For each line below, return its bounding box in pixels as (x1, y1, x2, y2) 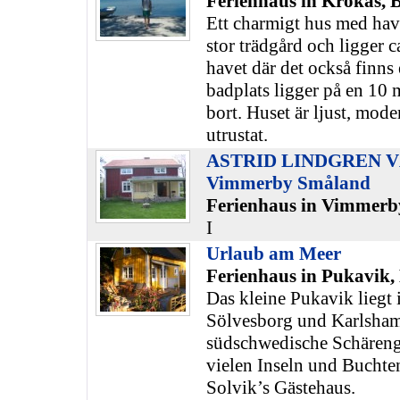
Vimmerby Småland (205, 172, 371, 194)
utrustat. (205, 124, 268, 146)
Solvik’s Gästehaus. (205, 377, 355, 398)
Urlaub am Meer (205, 243, 341, 264)
